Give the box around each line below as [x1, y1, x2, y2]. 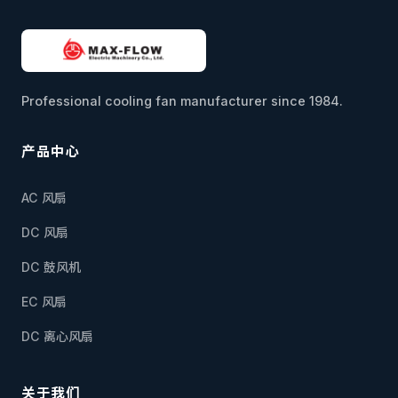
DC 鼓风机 [21, 259, 81, 275]
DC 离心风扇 [21, 329, 93, 344]
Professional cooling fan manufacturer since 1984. [21, 93, 343, 108]
